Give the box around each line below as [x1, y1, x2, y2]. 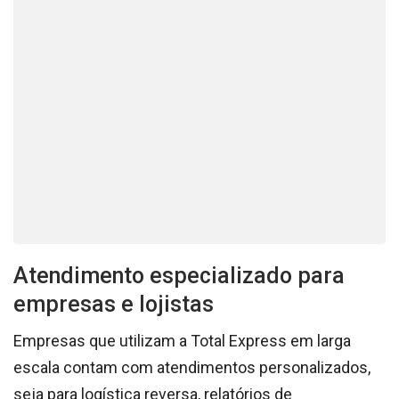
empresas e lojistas [13, 291, 214, 317]
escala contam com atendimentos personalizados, [13, 358, 370, 377]
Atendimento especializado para [13, 263, 345, 289]
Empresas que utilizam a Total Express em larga [13, 331, 351, 350]
